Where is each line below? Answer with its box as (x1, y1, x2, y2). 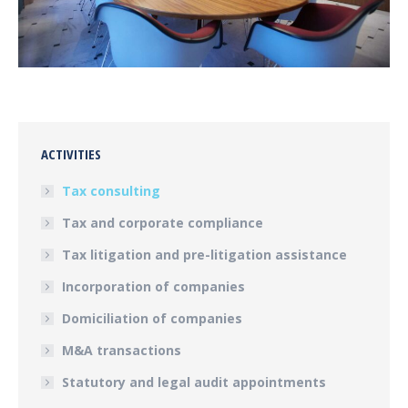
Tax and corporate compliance (62, 213, 263, 231)
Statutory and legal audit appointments (62, 372, 326, 391)
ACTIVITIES (41, 144, 101, 163)
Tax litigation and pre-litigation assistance (62, 245, 347, 263)
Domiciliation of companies (62, 309, 242, 327)
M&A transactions (62, 341, 181, 359)
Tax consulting (62, 181, 160, 199)
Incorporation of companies (62, 277, 245, 295)
